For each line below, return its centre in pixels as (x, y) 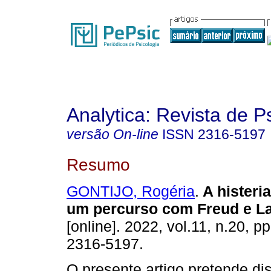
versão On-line (113, 134)
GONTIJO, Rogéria (131, 191)
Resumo (98, 164)
